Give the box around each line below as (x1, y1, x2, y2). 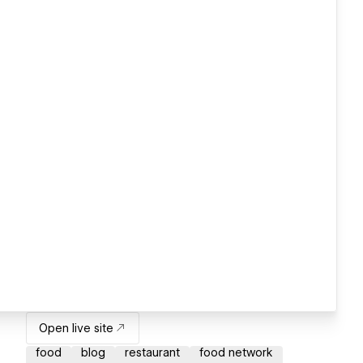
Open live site (39, 322, 113, 335)
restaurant (125, 346, 180, 360)
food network (199, 346, 273, 360)
